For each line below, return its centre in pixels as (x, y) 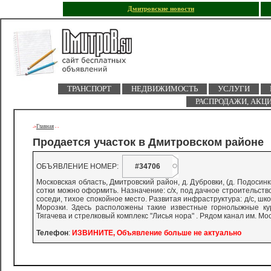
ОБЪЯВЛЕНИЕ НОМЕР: (79, 166)
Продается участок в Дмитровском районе (148, 142)
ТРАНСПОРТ (89, 89)
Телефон (52, 233)
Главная (45, 126)
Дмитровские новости (161, 9)
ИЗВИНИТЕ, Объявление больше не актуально (157, 233)
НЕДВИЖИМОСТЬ (164, 89)
